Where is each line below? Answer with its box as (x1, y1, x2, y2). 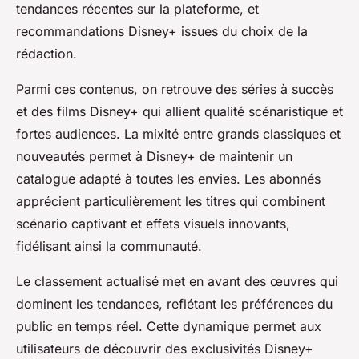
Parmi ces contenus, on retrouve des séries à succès (16, 81, 333, 98)
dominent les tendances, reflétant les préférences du (16, 296, 333, 313)
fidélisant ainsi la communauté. (16, 238, 202, 255)
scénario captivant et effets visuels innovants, (16, 216, 290, 232)
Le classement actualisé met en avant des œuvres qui (16, 273, 338, 290)
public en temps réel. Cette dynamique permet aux (16, 318, 321, 335)
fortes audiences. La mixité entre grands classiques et (16, 126, 341, 143)
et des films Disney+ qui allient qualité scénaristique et (16, 103, 343, 120)
